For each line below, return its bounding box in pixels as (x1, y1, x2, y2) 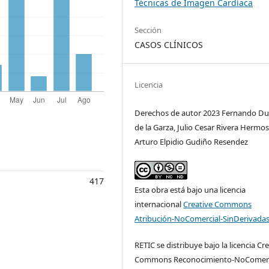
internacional (134, 199, 184, 210)
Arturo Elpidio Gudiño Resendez (134, 136, 249, 148)
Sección (134, 25, 162, 36)
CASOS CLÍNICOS (134, 39, 204, 51)
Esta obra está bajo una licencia (134, 184, 246, 196)
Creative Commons (183, 199, 252, 210)
